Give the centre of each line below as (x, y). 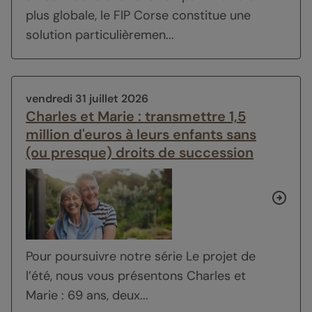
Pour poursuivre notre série (106, 256)
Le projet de (221, 256)
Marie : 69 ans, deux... (87, 295)
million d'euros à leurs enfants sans (141, 134)
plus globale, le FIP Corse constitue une (138, 15)
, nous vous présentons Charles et (148, 275)
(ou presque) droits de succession (140, 152)
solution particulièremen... (100, 34)
